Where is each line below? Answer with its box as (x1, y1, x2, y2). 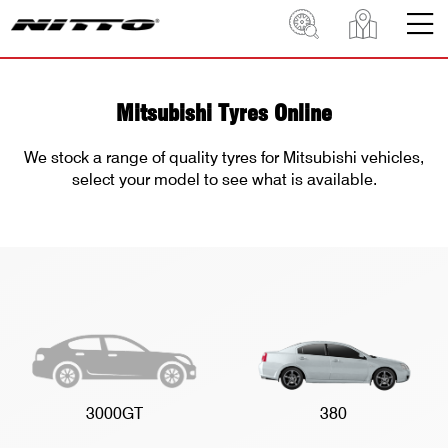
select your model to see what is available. (71, 170, 377, 189)
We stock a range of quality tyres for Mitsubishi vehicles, (24, 148, 424, 167)
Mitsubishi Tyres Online (116, 100, 332, 126)
